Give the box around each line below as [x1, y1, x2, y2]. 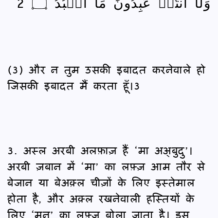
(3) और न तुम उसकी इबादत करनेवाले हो [7, 60, 205, 78]
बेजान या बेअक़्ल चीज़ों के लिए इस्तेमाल [7, 173, 195, 191]
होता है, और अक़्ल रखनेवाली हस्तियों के [7, 189, 194, 207]
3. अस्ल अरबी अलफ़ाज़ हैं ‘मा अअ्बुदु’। [7, 141, 193, 159]
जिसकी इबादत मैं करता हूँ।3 [7, 76, 140, 94]
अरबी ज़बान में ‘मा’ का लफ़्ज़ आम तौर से [7, 157, 205, 175]
